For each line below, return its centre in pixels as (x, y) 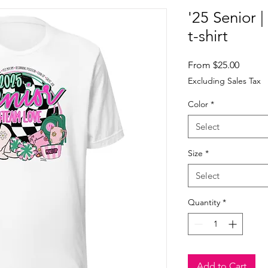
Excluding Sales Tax (224, 81)
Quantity (204, 202)
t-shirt (208, 36)
